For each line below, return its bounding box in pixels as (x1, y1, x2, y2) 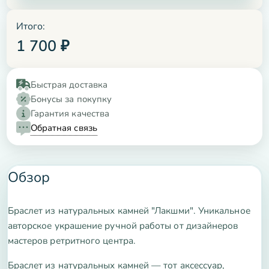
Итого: (16, 20, 46, 34)
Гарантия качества (30, 107, 110, 120)
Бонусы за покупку (30, 93, 112, 106)
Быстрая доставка (30, 79, 108, 91)
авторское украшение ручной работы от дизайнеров (7, 219, 238, 232)
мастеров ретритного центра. (7, 234, 136, 247)
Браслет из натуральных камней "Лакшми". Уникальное (7, 204, 250, 217)
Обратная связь (30, 122, 97, 134)
